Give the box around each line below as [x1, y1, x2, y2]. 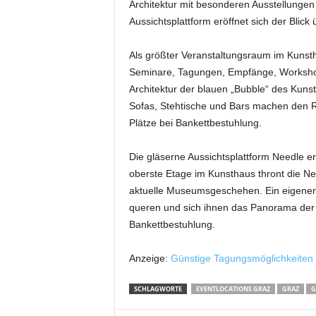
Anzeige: [128, 253, 171, 264]
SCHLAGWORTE [133, 284, 182, 293]
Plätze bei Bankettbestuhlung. [128, 117, 262, 128]
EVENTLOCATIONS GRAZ [195, 284, 270, 293]
